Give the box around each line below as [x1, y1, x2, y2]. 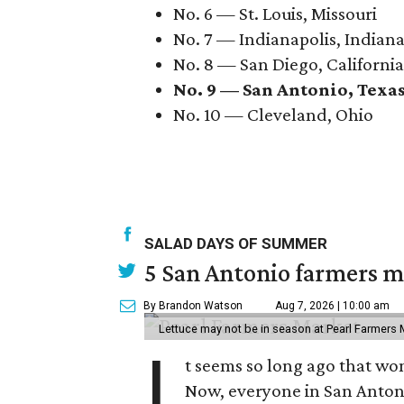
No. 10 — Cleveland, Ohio [173, 103, 373, 125]
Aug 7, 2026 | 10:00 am [275, 298, 390, 312]
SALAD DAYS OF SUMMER [144, 234, 327, 252]
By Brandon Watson [143, 298, 243, 312]
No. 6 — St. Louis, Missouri [173, 2, 377, 24]
